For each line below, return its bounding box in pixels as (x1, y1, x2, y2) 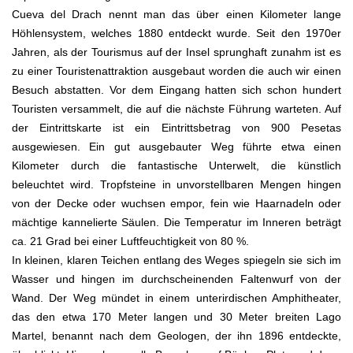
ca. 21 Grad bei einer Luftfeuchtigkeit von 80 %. (12, 234, 249, 247)
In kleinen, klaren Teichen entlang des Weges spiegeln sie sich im (12, 253, 341, 266)
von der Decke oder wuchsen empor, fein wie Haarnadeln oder (12, 196, 341, 210)
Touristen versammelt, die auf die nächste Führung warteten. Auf (12, 102, 341, 115)
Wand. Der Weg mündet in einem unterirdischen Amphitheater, (12, 291, 341, 304)
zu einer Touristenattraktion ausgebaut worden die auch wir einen (12, 64, 341, 77)
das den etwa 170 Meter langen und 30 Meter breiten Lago (12, 310, 341, 323)
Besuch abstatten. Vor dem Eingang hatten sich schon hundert (12, 83, 341, 96)
